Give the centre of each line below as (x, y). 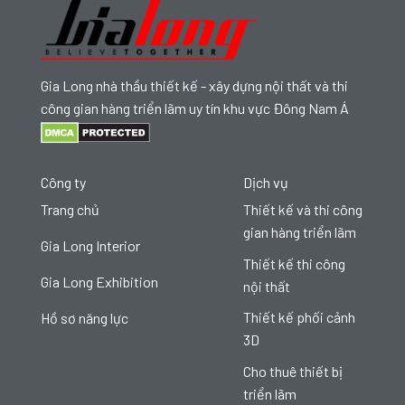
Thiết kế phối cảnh (299, 317)
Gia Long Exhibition (99, 282)
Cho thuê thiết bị (293, 371)
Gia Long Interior (90, 246)
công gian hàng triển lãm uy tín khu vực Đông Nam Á (195, 108)
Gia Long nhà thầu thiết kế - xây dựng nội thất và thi (194, 86)
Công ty (63, 183)
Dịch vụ (266, 183)
